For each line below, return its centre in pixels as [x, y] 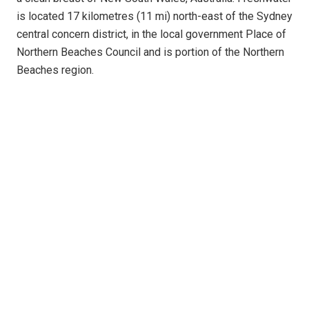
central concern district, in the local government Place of [151, 34]
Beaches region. [55, 70]
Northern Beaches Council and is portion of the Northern [150, 52]
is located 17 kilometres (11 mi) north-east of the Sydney [154, 17]
